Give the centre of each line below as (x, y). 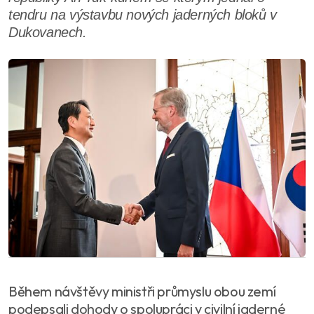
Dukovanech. (48, 32)
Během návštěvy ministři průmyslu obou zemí (142, 291)
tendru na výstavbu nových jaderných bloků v (143, 15)
